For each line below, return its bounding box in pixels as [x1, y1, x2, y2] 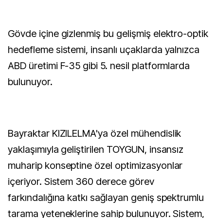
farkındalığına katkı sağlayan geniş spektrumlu [8, 192, 204, 203]
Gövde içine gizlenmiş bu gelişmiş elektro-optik [8, 28, 209, 39]
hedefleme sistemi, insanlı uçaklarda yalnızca [8, 44, 200, 55]
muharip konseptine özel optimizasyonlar [8, 160, 183, 171]
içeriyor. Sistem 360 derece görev [8, 176, 154, 187]
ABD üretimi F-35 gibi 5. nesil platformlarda [8, 60, 190, 72]
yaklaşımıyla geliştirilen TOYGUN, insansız [8, 144, 184, 155]
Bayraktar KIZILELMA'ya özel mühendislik [8, 127, 182, 139]
